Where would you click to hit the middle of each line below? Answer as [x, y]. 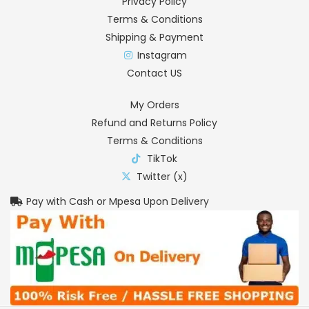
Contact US [154, 73]
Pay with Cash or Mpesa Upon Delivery [117, 201]
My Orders [154, 104]
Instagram [162, 55]
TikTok [162, 158]
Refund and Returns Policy [154, 122]
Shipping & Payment [154, 37]
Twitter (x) [162, 176]
